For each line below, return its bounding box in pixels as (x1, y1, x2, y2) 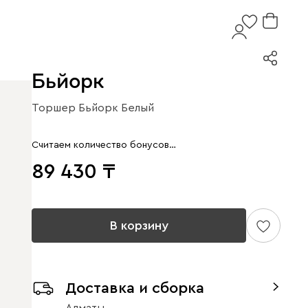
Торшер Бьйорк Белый (32, 102, 154, 113)
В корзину (109, 219, 168, 232)
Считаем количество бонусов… (32, 140, 176, 150)
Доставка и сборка (65, 280, 204, 296)
